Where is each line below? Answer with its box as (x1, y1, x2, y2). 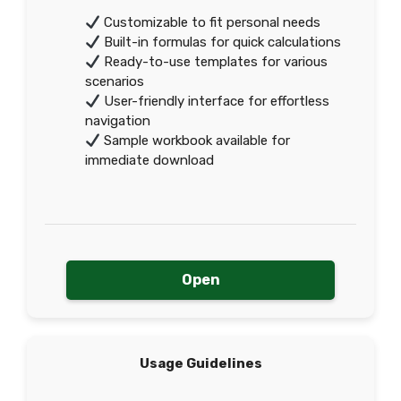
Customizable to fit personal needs (100, 14, 321, 30)
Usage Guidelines (139, 355, 262, 371)
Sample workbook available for (100, 132, 291, 149)
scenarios (85, 73, 144, 90)
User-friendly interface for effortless (100, 93, 330, 109)
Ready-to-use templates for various (100, 54, 328, 70)
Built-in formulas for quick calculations (100, 34, 342, 50)
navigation (85, 113, 150, 129)
